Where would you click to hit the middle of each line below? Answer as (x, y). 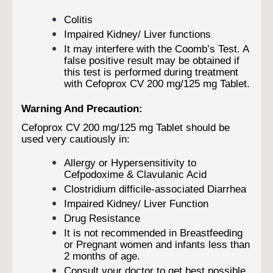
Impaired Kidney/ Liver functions (137, 34)
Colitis (78, 19)
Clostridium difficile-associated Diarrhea (155, 189)
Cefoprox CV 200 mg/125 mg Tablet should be (126, 127)
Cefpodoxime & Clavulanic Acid (135, 174)
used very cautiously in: (76, 139)
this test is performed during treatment (151, 72)
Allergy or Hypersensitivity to (130, 162)
